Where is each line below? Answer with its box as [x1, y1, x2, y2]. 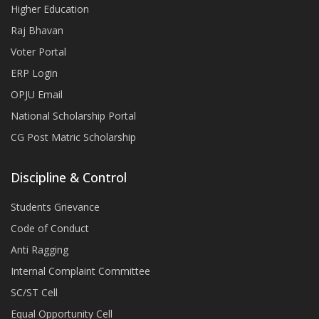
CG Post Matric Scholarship [11, 130, 136, 144]
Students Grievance [11, 199, 100, 214]
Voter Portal [11, 44, 66, 58]
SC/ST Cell [11, 285, 58, 299]
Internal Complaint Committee [11, 263, 150, 278]
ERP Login [11, 66, 58, 80]
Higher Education [11, 1, 89, 16]
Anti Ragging [11, 242, 68, 256]
